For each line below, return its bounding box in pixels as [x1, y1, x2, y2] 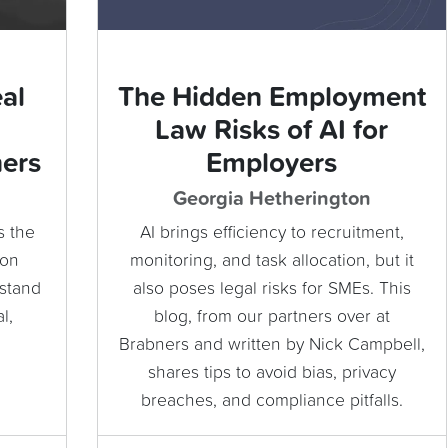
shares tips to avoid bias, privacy [147, 364, 396, 383]
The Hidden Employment [117, 84, 426, 113]
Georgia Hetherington [172, 189, 371, 210]
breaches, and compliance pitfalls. [140, 392, 403, 411]
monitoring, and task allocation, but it [129, 252, 414, 271]
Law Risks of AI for [155, 117, 388, 146]
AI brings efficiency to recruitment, [139, 224, 404, 243]
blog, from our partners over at [153, 308, 390, 327]
